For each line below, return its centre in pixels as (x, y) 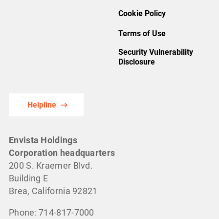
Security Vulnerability (156, 52)
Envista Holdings (43, 140)
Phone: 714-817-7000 (52, 212)
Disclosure (137, 62)
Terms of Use (142, 33)
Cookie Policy (142, 13)
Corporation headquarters (62, 153)
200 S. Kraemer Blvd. (51, 165)
